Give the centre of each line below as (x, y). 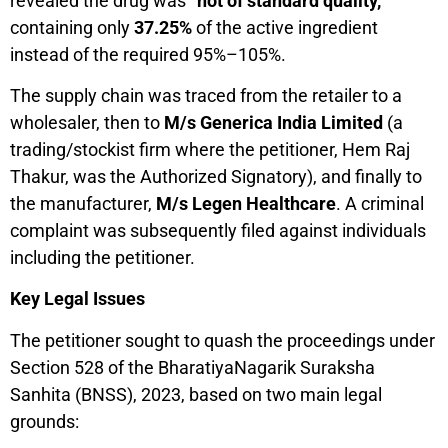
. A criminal (380, 203)
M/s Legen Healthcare (246, 203)
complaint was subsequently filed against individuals (218, 230)
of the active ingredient (285, 27)
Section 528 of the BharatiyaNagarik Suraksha (192, 367)
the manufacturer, (83, 203)
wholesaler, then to (87, 122)
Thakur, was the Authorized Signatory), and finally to (216, 176)
